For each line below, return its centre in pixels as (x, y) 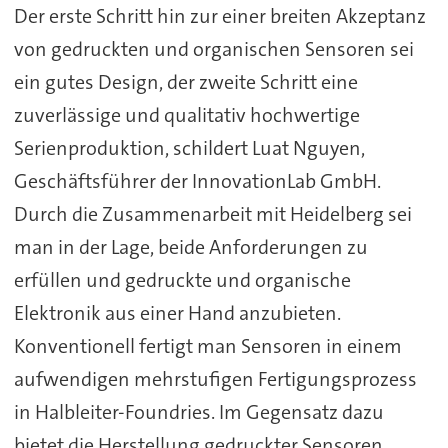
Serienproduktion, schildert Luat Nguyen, (189, 147)
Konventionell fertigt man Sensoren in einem (207, 345)
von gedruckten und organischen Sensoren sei (213, 48)
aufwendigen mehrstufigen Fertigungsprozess (215, 378)
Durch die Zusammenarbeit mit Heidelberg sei (212, 213)
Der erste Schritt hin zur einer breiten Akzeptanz (219, 15)
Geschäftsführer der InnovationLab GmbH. (197, 180)
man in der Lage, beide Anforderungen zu (190, 246)
